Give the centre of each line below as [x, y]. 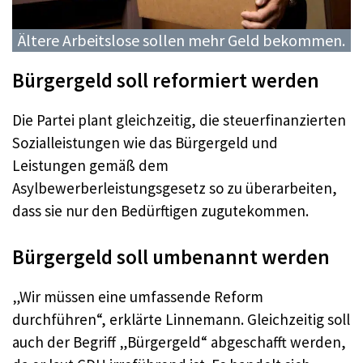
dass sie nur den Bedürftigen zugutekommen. [160, 210]
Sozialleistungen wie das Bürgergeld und [145, 142]
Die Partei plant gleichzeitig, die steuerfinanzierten [179, 120]
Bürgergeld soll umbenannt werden [171, 257]
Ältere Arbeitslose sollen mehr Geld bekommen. [181, 40]
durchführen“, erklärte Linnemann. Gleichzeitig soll [181, 320]
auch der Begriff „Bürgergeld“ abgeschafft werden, [179, 342]
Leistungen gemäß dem [90, 165]
